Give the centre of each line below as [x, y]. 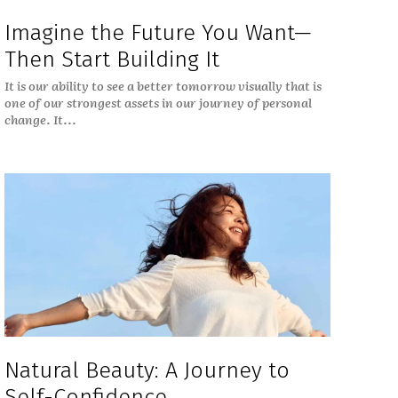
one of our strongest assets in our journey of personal [158, 102]
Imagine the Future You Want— [158, 32]
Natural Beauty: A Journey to [147, 370]
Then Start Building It [111, 59]
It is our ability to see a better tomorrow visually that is [163, 85]
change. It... [40, 119]
